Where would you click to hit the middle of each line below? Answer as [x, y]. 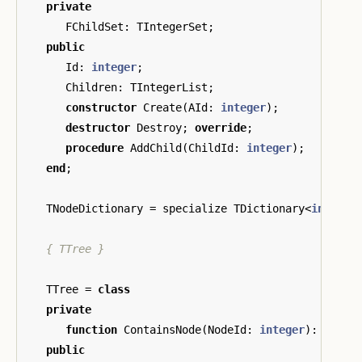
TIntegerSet [172, 26]
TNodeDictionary [95, 208]
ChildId [211, 147]
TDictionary [269, 208]
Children [91, 87]
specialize [195, 208]
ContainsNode [162, 329]
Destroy [159, 127]
